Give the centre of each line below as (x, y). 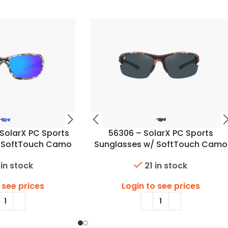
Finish (161, 155)
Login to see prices (161, 186)
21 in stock (166, 166)
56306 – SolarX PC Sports (161, 133)
